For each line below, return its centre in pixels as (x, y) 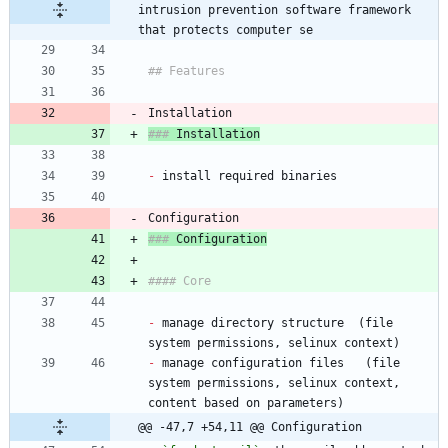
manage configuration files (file (277, 363)
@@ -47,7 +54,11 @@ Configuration (250, 427)
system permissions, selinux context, (274, 383)
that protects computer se (225, 30)
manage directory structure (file (274, 323)
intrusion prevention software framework (274, 10)
